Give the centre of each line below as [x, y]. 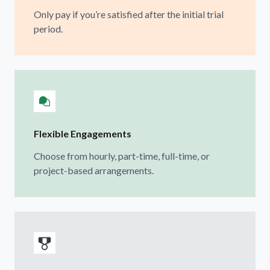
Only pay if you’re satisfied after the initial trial [129, 14]
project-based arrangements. [94, 170]
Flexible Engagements [83, 133]
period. [48, 28]
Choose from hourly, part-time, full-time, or [122, 155]
